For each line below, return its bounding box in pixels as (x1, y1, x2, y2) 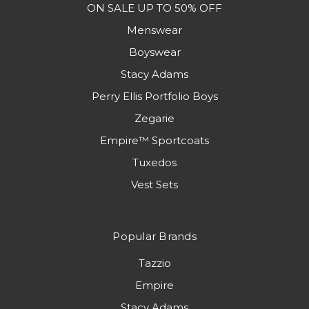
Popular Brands (112, 230, 197, 243)
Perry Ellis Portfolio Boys (91, 90, 218, 103)
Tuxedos (132, 156, 177, 169)
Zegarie (134, 112, 175, 125)
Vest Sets (131, 178, 178, 191)
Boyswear (128, 46, 181, 59)
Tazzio (138, 257, 171, 270)
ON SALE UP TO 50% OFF (87, 1, 222, 14)
